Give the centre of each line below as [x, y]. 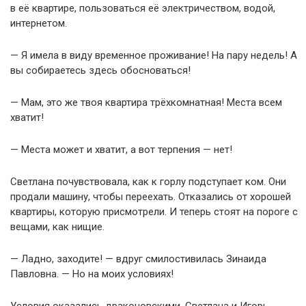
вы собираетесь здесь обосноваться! [100, 70]
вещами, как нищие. [57, 226]
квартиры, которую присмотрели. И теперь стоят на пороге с [154, 211]
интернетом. [39, 23]
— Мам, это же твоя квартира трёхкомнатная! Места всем [146, 102]
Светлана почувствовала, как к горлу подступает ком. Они [148, 181]
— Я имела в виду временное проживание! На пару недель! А [154, 55]
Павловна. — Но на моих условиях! [92, 274]
